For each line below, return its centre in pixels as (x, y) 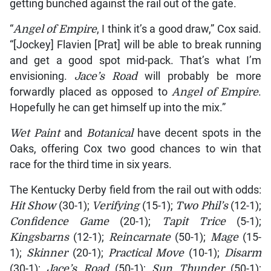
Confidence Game (59, 222)
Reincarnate (139, 237)
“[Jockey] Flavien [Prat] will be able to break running (135, 45)
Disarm (243, 253)
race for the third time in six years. (90, 165)
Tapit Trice (194, 222)
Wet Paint (34, 133)
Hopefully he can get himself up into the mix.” (117, 108)
